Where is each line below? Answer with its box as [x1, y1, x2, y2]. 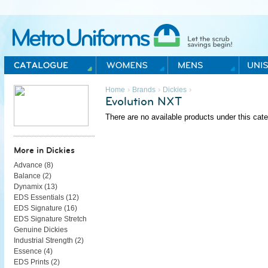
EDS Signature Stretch [13, 215, 87, 223]
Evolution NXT [105, 95, 182, 108]
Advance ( [13, 161, 47, 169]
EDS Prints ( [13, 258, 53, 266]
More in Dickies [13, 145, 75, 155]
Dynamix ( [13, 182, 47, 190]
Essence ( [13, 247, 46, 255]
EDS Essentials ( [13, 193, 68, 201]
